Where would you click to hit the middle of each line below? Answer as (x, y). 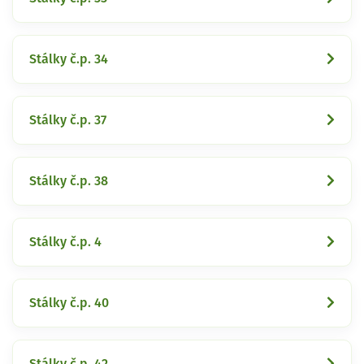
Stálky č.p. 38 (69, 181)
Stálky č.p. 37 (68, 120)
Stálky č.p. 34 (69, 59)
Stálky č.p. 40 (69, 303)
